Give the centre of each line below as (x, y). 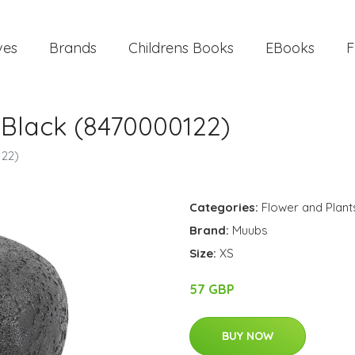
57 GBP (212, 289)
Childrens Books (181, 48)
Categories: (224, 207)
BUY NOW (248, 336)
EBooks (290, 48)
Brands (73, 48)
